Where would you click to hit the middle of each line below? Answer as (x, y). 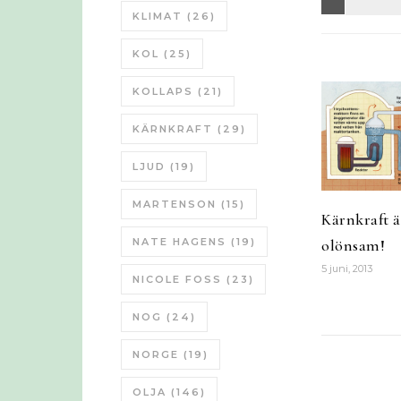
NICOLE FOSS (177, 279)
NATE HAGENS (179, 242)
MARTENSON (175, 204)
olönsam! (353, 245)
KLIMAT (158, 16)
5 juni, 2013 (347, 269)
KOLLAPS (163, 91)
